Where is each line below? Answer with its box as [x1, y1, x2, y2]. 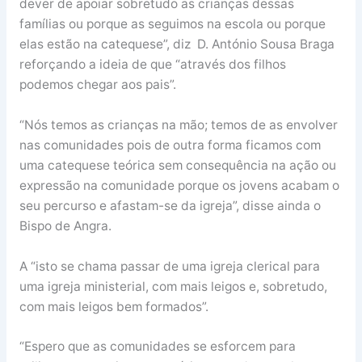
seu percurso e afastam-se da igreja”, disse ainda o [19, 197, 321, 213]
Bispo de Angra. [19, 217, 112, 234]
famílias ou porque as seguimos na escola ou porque [19, 16, 326, 32]
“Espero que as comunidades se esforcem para [19, 339, 296, 355]
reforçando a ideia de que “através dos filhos [19, 57, 286, 73]
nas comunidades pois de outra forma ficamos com [19, 137, 321, 153]
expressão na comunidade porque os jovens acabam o [19, 177, 339, 193]
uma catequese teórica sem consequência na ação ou [19, 157, 336, 173]
